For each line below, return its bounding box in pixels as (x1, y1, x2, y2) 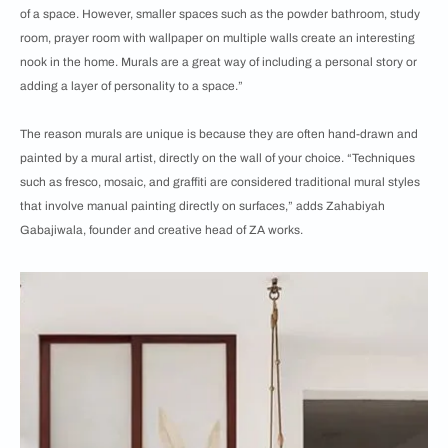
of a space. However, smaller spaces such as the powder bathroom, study (20, 7, 420, 21)
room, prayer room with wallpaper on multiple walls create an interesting (20, 31, 415, 45)
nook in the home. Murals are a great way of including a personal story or (20, 55, 417, 69)
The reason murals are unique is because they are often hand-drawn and (20, 127, 418, 141)
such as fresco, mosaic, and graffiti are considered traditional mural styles (20, 175, 420, 189)
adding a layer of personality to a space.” (20, 79, 243, 93)
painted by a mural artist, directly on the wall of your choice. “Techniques (20, 151, 415, 165)
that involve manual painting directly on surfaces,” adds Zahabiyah (20, 199, 385, 213)
